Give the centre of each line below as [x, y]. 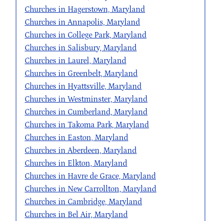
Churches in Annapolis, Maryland [82, 22]
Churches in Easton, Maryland [76, 138]
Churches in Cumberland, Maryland [86, 112]
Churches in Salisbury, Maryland [81, 48]
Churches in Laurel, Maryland [75, 61]
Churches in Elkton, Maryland [76, 164]
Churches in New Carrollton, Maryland [91, 189]
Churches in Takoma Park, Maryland [87, 125]
